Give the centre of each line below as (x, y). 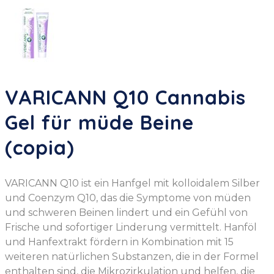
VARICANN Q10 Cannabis (125, 97)
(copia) (40, 147)
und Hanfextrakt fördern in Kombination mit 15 (119, 242)
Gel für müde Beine (99, 122)
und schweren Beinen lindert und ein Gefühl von (126, 213)
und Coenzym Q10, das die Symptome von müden (128, 198)
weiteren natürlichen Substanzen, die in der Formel (132, 257)
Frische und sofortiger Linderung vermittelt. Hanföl (131, 228)
